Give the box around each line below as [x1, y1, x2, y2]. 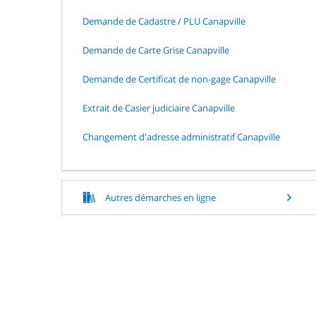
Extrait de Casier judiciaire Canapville [83, 101, 235, 114]
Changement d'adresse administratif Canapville [83, 130, 280, 143]
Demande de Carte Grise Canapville [83, 43, 229, 56]
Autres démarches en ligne [105, 190, 216, 204]
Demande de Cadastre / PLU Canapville [83, 14, 245, 28]
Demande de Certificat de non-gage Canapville [83, 72, 276, 85]
